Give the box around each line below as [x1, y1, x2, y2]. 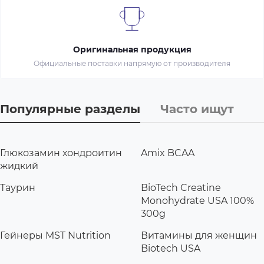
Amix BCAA [141, 147, 194, 159]
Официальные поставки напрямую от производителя [34, 58, 230, 68]
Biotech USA [141, 242, 200, 254]
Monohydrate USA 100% [141, 194, 254, 206]
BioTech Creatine [141, 181, 221, 193]
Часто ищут [160, 101, 234, 116]
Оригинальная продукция [72, 44, 192, 55]
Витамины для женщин [141, 229, 257, 241]
